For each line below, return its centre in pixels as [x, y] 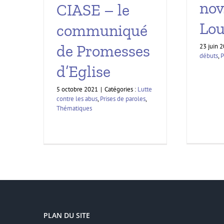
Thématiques [74, 108]
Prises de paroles [123, 99]
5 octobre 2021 [77, 89]
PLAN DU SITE [67, 215]
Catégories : [121, 89]
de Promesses [103, 51]
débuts [209, 56]
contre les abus [77, 99]
